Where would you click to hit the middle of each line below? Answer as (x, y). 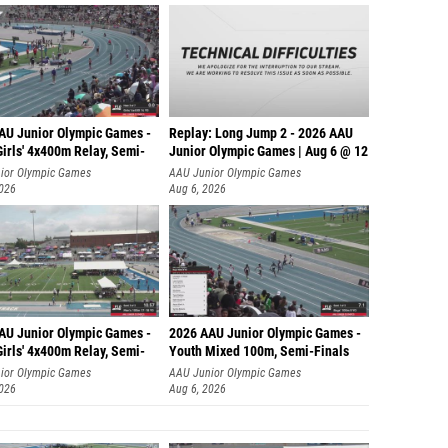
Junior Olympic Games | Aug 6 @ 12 (268, 151)
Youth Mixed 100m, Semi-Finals (259, 351)
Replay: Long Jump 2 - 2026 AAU (261, 133)
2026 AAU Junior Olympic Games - (265, 333)
